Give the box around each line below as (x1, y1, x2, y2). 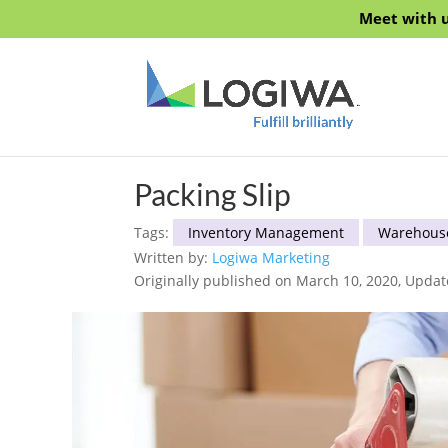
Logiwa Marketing (212, 247, 331, 267)
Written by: (134, 247, 213, 267)
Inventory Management (188, 222, 345, 242)
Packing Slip (134, 175, 292, 212)
